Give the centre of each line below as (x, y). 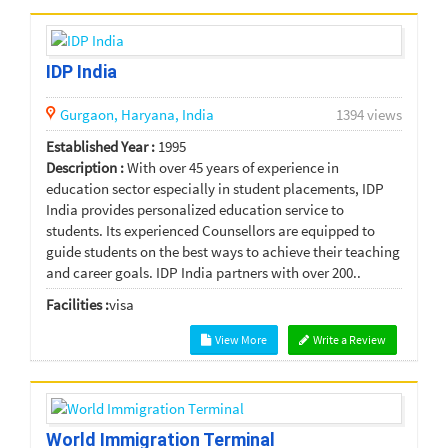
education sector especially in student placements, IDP (215, 188)
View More (240, 339)
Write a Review (348, 339)
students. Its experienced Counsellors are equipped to (210, 230)
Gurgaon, (90, 114)
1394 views (369, 114)
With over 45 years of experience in (233, 167)
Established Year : (100, 146)
